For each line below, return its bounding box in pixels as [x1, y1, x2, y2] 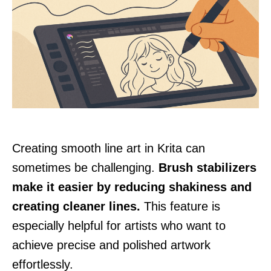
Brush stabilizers [158, 160, 256, 174]
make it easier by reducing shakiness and [12, 180, 252, 194]
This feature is [140, 199, 220, 213]
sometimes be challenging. [12, 160, 158, 174]
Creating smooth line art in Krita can [12, 141, 205, 155]
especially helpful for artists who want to [12, 218, 226, 232]
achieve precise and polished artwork [12, 238, 211, 252]
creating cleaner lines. [12, 199, 140, 213]
